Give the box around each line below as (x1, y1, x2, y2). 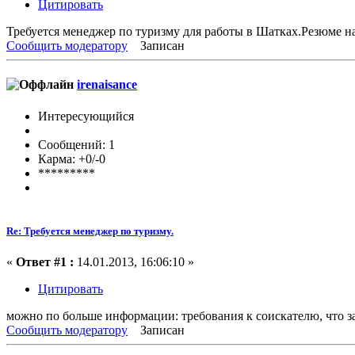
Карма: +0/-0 (38, 151, 105, 166)
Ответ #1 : (16, 255, 74, 269)
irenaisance (77, 78, 137, 92)
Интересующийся (38, 109, 134, 123)
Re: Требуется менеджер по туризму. (6, 224, 174, 237)
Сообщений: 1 (38, 137, 115, 151)
